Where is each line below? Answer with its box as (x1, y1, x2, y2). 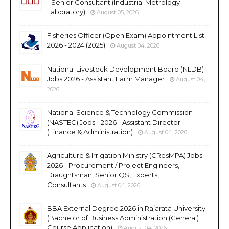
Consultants (47, 180, 86, 189)
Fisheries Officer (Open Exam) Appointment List (47, 31, 204, 39)
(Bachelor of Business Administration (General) (47, 213, 199, 222)
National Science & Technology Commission (47, 108, 193, 117)
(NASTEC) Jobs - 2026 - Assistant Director (47, 118, 180, 126)
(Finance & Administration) (47, 127, 133, 136)
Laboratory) (47, 7, 85, 16)
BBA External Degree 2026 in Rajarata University (47, 203, 205, 212)
